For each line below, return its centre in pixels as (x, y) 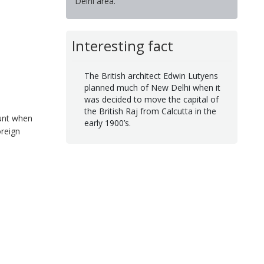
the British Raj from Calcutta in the (150, 111)
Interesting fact (122, 45)
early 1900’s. (107, 123)
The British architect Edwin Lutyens (151, 76)
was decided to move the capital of (151, 100)
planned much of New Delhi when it (152, 88)
